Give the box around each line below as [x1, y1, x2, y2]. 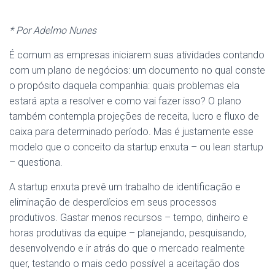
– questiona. [9, 157, 63, 168]
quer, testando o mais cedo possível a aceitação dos [9, 258, 239, 269]
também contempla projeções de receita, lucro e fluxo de [9, 110, 259, 122]
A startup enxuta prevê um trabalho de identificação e [9, 181, 241, 193]
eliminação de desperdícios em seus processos [9, 196, 217, 208]
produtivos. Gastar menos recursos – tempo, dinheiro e [9, 212, 248, 223]
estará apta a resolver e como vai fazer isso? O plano [9, 95, 241, 107]
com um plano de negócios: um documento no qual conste [9, 64, 265, 76]
